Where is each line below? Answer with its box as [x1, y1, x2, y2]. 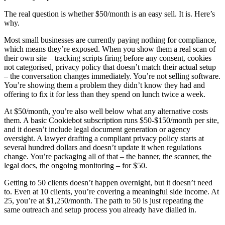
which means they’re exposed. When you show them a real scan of [4, 44, 215, 53]
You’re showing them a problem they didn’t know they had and [4, 80, 205, 89]
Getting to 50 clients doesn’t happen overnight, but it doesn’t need [4, 178, 212, 187]
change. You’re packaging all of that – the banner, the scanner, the [4, 152, 211, 161]
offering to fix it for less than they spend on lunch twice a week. [4, 89, 205, 98]
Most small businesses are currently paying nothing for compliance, [4, 35, 216, 44]
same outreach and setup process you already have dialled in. [4, 205, 196, 214]
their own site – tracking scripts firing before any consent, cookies [4, 53, 211, 62]
